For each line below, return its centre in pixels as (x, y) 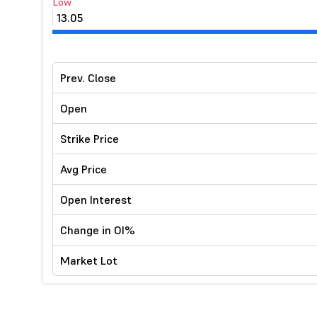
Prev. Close (88, 78)
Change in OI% (98, 230)
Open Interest (96, 200)
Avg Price (83, 169)
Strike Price (90, 139)
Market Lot (89, 260)
